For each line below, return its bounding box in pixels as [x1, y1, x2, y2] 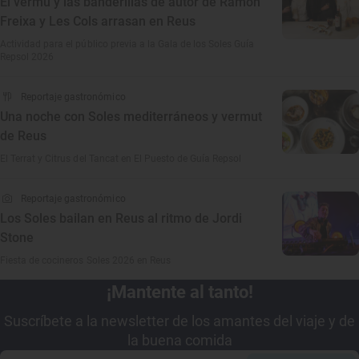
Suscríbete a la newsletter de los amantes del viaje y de [4, 313, 355, 329]
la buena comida [127, 332, 232, 349]
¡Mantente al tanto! [106, 282, 253, 302]
